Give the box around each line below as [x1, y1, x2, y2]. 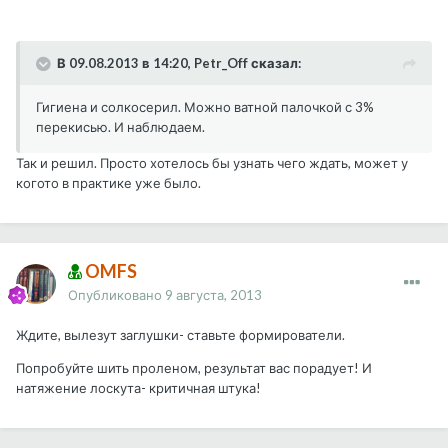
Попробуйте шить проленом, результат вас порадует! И [16, 360, 372, 377]
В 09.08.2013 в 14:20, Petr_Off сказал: [57, 55, 301, 72]
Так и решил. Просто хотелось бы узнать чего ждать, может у [16, 155, 408, 172]
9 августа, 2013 [165, 287, 262, 304]
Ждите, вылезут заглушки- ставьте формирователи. [16, 327, 345, 344]
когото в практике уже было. [16, 175, 204, 192]
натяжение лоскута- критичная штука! [16, 380, 261, 397]
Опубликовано [68, 287, 165, 304]
